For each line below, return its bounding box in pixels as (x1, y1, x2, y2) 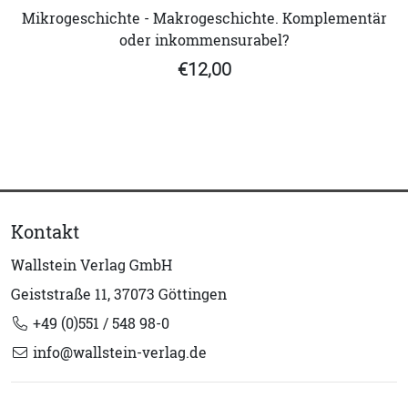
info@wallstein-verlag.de (29, 342, 207, 363)
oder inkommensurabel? (119, 30, 289, 51)
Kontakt (11, 219, 79, 245)
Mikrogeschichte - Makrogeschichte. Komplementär (21, 8, 387, 29)
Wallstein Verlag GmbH (11, 255, 172, 276)
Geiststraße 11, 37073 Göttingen (11, 284, 227, 305)
